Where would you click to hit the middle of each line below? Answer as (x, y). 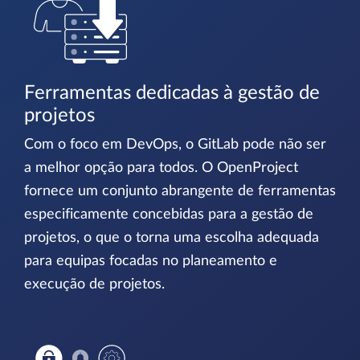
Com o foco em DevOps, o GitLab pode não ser (175, 145)
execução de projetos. (94, 285)
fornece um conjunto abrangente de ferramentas (180, 192)
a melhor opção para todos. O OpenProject (161, 168)
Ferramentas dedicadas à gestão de (172, 94)
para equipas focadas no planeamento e (151, 262)
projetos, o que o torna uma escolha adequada (172, 238)
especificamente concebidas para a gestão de (169, 215)
